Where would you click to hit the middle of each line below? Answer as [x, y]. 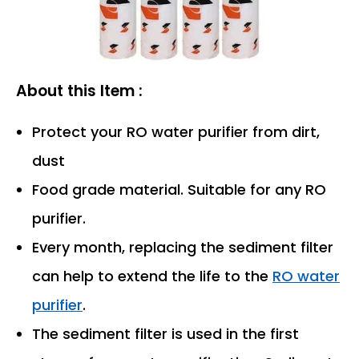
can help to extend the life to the [152, 276]
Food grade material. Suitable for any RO [179, 189]
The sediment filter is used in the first [165, 333]
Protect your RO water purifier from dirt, [176, 131]
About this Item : [79, 91]
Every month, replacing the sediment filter [183, 247]
